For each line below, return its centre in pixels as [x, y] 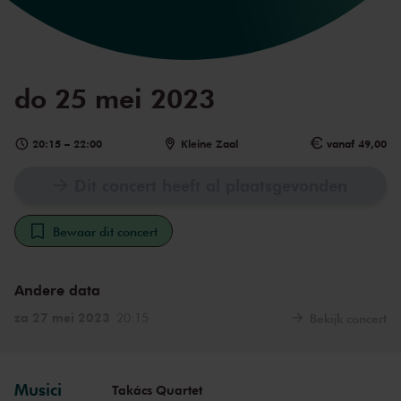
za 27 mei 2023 [62, 318]
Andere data [57, 290]
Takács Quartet [157, 390]
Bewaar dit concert [105, 231]
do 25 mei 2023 [115, 98]
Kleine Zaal [209, 144]
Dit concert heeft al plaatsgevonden [211, 186]
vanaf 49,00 [356, 144]
